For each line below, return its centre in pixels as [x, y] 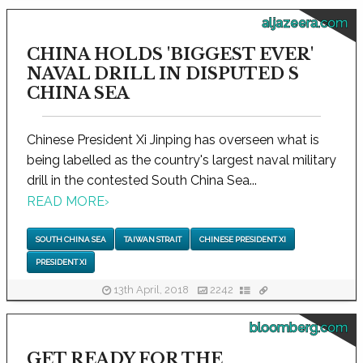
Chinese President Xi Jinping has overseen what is [173, 140]
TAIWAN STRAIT [152, 239]
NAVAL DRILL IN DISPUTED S [163, 74]
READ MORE [66, 202]
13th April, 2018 [151, 290]
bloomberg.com [299, 328]
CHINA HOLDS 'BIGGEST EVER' [170, 55]
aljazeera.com [305, 23]
